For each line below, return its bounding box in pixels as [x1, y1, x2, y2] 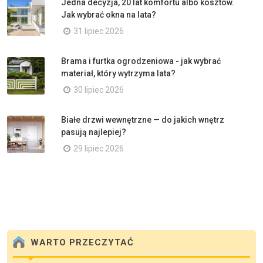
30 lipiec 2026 [73, 85, 124, 95]
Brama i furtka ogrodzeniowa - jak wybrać [61, 56, 221, 66]
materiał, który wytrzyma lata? [61, 68, 176, 78]
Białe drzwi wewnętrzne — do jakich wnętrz [61, 114, 224, 124]
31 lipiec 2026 [73, 26, 124, 36]
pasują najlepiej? [61, 127, 126, 137]
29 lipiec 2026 [73, 143, 124, 153]
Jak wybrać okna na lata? [61, 9, 156, 19]
